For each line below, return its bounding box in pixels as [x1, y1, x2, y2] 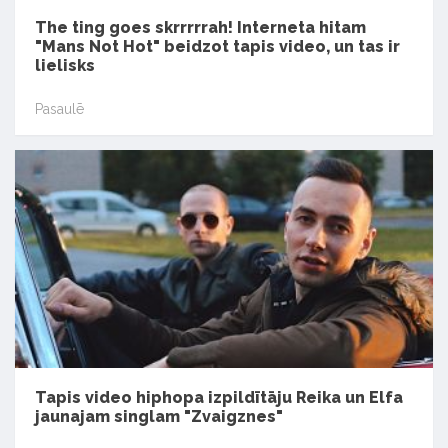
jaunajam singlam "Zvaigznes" [35, 407, 283, 427]
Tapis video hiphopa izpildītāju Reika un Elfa [35, 388, 403, 408]
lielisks [35, 55, 95, 75]
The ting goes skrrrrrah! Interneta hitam [35, 17, 366, 37]
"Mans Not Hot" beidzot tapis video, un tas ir [35, 36, 400, 56]
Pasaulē [35, 101, 84, 118]
